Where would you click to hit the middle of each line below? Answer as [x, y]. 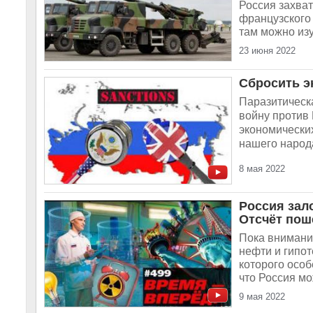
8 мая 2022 [262, 169]
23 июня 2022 [267, 51]
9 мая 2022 [262, 297]
